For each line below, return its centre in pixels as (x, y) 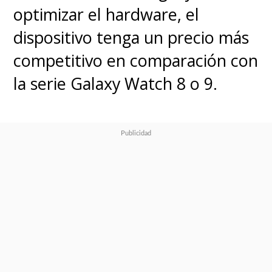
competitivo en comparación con (136, 61)
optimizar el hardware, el (107, 15)
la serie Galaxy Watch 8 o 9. (116, 84)
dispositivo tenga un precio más (131, 38)
